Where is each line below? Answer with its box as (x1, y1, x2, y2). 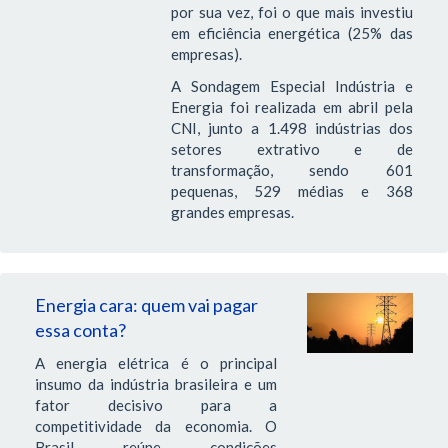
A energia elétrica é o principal (35, 354, 277, 373)
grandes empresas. (170, 202, 294, 221)
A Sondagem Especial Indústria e (170, 76, 413, 95)
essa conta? (35, 319, 126, 342)
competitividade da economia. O (35, 417, 277, 436)
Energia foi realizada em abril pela (170, 97, 413, 116)
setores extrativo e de (170, 139, 413, 158)
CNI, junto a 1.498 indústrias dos (170, 118, 413, 137)
